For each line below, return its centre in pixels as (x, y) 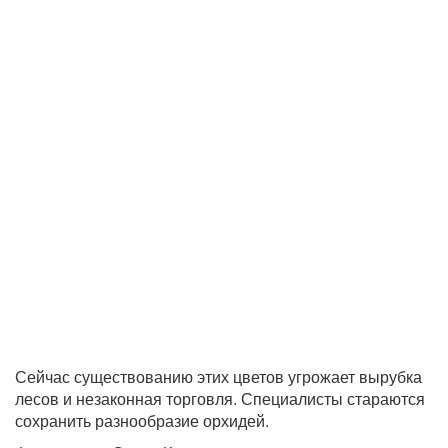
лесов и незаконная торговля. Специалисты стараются (220, 399)
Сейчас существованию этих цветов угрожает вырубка (218, 377)
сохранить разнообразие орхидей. (142, 421)
